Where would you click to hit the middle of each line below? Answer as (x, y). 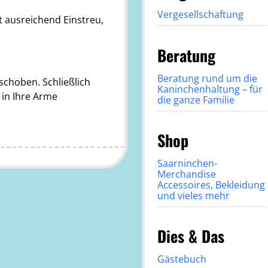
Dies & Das (191, 236)
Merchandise (186, 174)
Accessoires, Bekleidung (211, 185)
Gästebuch (182, 259)
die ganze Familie (196, 100)
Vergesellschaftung (200, 15)
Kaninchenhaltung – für (210, 89)
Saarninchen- (187, 163)
